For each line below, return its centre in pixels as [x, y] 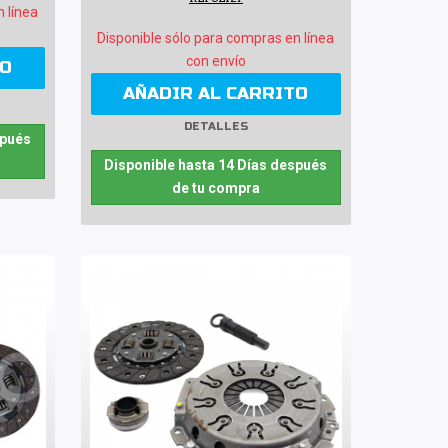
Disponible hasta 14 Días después [216, 164]
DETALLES [215, 127]
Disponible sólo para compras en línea [216, 37]
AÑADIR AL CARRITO [216, 93]
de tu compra [215, 187]
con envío [215, 60]
